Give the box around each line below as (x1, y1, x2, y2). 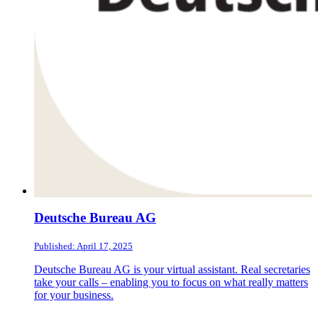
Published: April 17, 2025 (34, 241, 133, 252)
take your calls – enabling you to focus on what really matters (34, 276, 308, 289)
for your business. (34, 289, 114, 302)
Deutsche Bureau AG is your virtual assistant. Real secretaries (34, 263, 310, 276)
